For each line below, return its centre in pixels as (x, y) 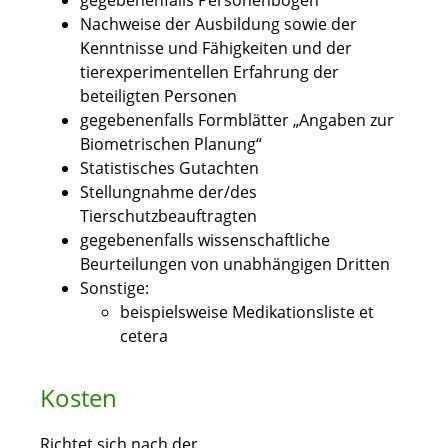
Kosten (78, 398)
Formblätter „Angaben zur (294, 120)
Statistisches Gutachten (169, 168)
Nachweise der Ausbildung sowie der (218, 24)
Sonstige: (114, 288)
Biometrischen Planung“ (171, 144)
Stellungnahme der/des (168, 192)
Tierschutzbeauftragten (168, 216)
